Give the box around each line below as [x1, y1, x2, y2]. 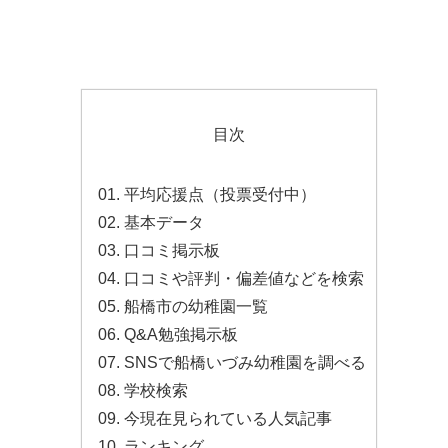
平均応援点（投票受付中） [124, 186, 316, 203]
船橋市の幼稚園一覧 [124, 298, 268, 315]
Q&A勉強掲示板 [124, 326, 238, 343]
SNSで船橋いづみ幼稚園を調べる [124, 354, 366, 371]
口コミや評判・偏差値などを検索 [124, 270, 364, 287]
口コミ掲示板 [124, 242, 220, 259]
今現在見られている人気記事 [124, 410, 332, 427]
